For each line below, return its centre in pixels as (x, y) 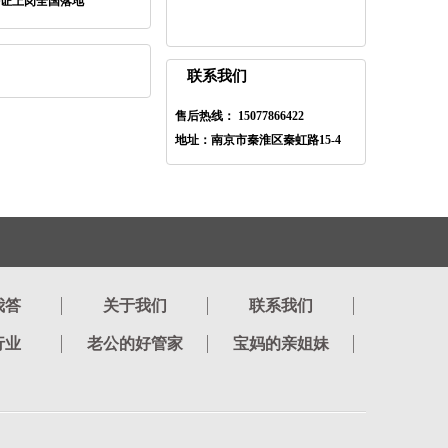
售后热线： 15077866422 (239, 116)
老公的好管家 (134, 343)
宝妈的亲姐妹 (280, 343)
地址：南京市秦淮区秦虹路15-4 (258, 140)
